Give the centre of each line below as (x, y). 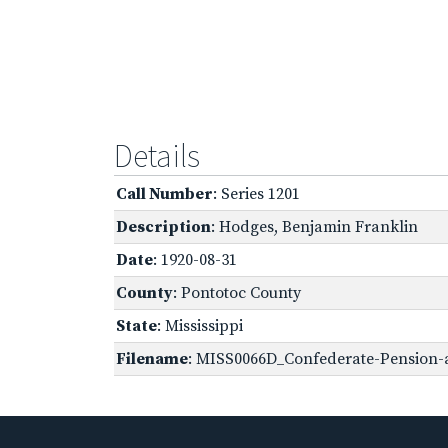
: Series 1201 (256, 193)
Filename (152, 358)
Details (157, 155)
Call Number (164, 193)
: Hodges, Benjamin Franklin (314, 226)
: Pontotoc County (237, 292)
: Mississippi (200, 325)
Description (163, 226)
